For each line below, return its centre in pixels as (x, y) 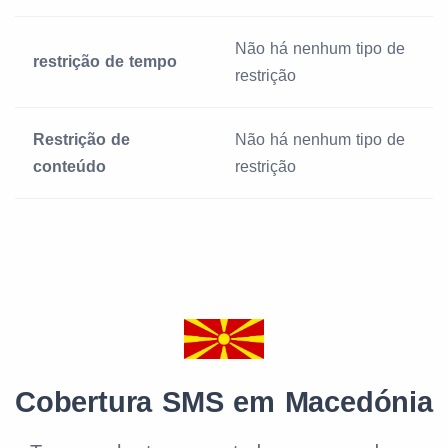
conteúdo (69, 166)
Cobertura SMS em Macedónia (224, 402)
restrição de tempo (105, 61)
